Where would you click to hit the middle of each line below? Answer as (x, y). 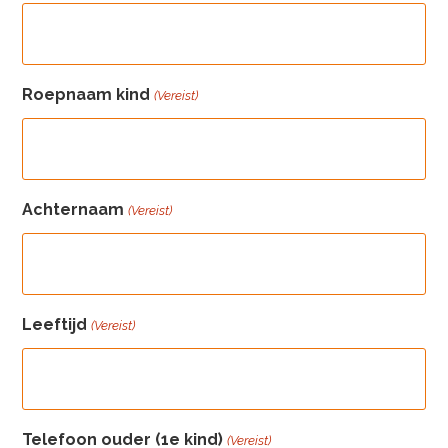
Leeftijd (55, 324)
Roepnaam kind (86, 94)
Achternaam (73, 209)
